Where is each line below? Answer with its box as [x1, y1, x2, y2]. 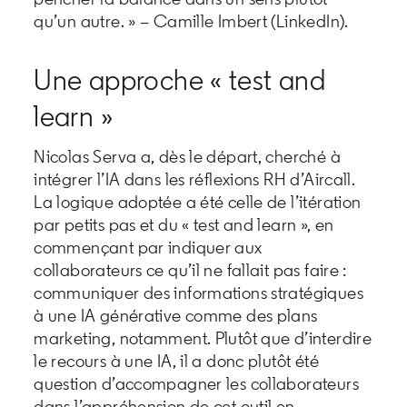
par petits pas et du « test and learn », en [34, 213, 334, 235]
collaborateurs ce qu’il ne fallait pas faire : [34, 258, 347, 281]
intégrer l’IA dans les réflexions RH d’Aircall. [34, 167, 356, 190]
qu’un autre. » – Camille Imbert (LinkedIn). [34, 9, 349, 32]
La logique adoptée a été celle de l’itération [34, 190, 362, 213]
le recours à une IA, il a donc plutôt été [34, 349, 319, 372]
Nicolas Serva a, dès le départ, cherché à [34, 144, 341, 167]
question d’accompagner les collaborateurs [34, 372, 359, 394]
